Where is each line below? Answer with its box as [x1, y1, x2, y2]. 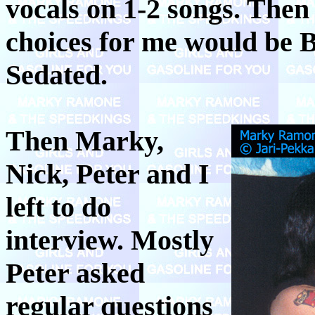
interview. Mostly [6, 224, 214, 256]
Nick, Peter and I [6, 157, 210, 190]
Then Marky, [6, 124, 164, 157]
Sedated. [6, 58, 108, 91]
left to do [6, 191, 111, 223]
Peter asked [6, 257, 145, 289]
